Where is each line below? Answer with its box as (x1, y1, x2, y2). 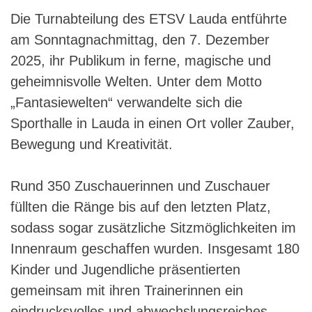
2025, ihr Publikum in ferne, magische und (10, 52, 271, 68)
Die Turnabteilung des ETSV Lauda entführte (10, 10, 287, 26)
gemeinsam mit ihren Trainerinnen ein (10, 282, 243, 298)
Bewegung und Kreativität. (10, 136, 173, 152)
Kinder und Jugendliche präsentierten (10, 261, 240, 277)
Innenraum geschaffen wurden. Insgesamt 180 (10, 240, 299, 256)
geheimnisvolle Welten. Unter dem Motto (10, 73, 262, 89)
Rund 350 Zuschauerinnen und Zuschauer (10, 178, 270, 194)
